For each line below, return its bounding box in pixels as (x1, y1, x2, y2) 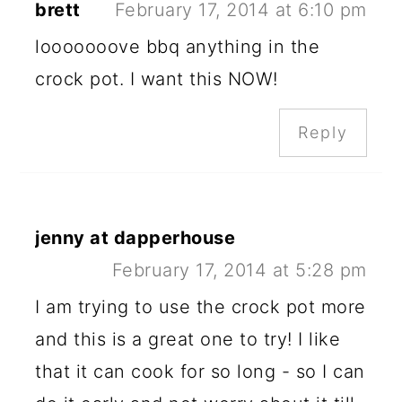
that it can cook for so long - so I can (35, 361, 365, 383)
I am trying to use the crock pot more (35, 296, 366, 319)
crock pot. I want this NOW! (35, 68, 278, 91)
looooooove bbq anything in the (35, 36, 320, 58)
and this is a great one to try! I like (35, 328, 341, 351)
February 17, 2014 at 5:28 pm (111, 259, 367, 282)
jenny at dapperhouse (35, 227, 236, 249)
